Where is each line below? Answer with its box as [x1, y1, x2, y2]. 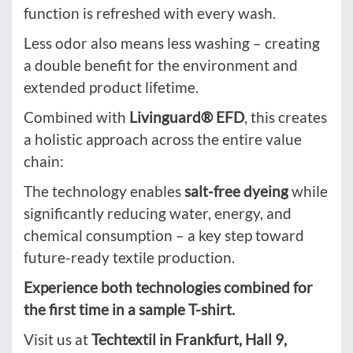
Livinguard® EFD [129, 108, 244, 127]
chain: [24, 152, 64, 171]
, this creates [244, 108, 327, 127]
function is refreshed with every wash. [24, 4, 276, 23]
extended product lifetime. [24, 78, 199, 97]
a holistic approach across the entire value [24, 130, 302, 149]
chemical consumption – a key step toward [24, 226, 304, 245]
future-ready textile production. [24, 248, 235, 267]
